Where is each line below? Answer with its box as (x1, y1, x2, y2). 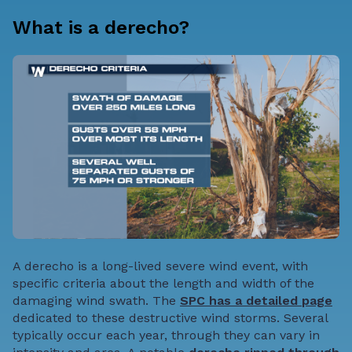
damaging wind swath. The (13, 293, 180, 309)
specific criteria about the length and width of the (13, 276, 314, 291)
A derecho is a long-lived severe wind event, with (13, 258, 308, 274)
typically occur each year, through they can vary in (13, 328, 320, 343)
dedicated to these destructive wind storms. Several (13, 310, 328, 326)
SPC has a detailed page (180, 293, 332, 309)
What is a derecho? (13, 16, 189, 39)
